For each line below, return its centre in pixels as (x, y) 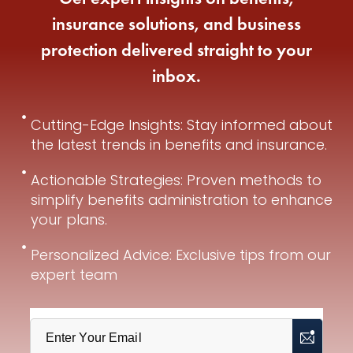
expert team (74, 274)
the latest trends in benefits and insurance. (179, 144)
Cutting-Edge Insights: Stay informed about (182, 124)
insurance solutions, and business (176, 24)
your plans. (69, 219)
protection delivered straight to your (176, 50)
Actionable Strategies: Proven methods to (176, 180)
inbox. (176, 76)
